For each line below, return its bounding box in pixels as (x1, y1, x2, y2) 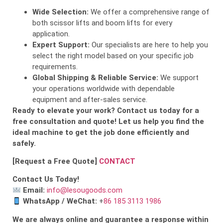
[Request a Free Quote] (12, 156, 97, 166)
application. (32, 29, 70, 38)
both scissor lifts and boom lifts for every (32, 18, 172, 27)
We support (158, 73, 199, 82)
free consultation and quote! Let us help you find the (12, 116, 204, 126)
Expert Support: (32, 40, 90, 49)
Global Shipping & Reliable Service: (32, 73, 158, 82)
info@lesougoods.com (47, 186, 123, 195)
